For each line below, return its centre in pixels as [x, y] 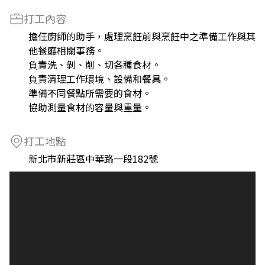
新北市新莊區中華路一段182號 [93, 159]
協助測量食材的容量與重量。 [90, 107]
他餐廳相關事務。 [66, 50]
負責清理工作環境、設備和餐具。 [99, 79]
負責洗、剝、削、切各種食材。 [95, 64]
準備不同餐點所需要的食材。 [90, 93]
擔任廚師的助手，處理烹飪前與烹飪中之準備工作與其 [142, 36]
